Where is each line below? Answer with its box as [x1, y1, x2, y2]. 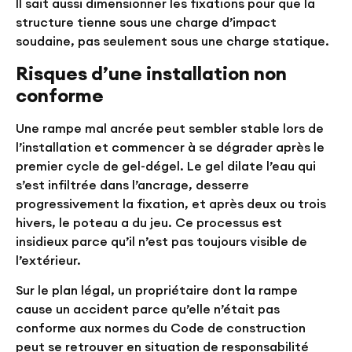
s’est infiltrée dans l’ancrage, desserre [16, 176, 249, 192]
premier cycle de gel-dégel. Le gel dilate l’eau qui [16, 157, 316, 174]
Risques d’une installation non [16, 60, 287, 85]
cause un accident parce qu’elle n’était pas [16, 301, 280, 317]
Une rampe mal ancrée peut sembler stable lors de [16, 119, 324, 136]
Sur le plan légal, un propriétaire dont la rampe [16, 282, 298, 299]
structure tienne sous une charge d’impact [16, 14, 277, 31]
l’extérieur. [16, 251, 81, 268]
